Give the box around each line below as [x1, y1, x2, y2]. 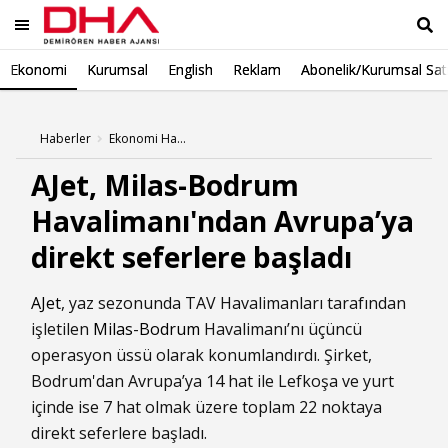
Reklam [233, 60, 281, 79]
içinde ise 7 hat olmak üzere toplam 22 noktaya [31, 396, 382, 418]
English [168, 60, 213, 79]
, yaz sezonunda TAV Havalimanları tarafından [61, 292, 406, 314]
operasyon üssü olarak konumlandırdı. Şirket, [31, 344, 372, 366]
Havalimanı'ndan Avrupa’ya [31, 202, 414, 240]
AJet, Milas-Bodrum [31, 166, 299, 204]
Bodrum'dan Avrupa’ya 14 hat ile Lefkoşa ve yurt [31, 370, 394, 392]
